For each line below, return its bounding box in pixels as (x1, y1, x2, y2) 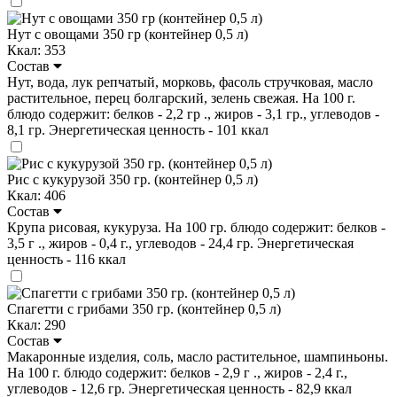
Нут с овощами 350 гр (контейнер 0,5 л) (7, 26, 248, 42)
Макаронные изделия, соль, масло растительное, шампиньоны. (7, 348, 388, 364)
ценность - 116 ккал (7, 251, 126, 267)
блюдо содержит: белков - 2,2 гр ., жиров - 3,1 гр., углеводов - (7, 105, 379, 121)
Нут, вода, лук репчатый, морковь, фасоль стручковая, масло (7, 74, 373, 90)
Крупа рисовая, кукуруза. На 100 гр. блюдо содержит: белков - (7, 219, 385, 235)
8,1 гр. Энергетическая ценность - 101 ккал (7, 121, 269, 137)
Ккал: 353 (7, 42, 66, 58)
